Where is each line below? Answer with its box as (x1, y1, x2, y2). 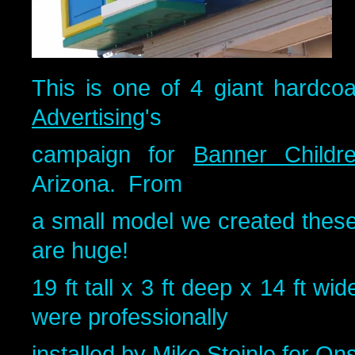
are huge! (32, 238, 128, 263)
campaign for (32, 142, 193, 167)
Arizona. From (32, 171, 182, 197)
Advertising (32, 105, 145, 130)
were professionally (32, 304, 228, 330)
